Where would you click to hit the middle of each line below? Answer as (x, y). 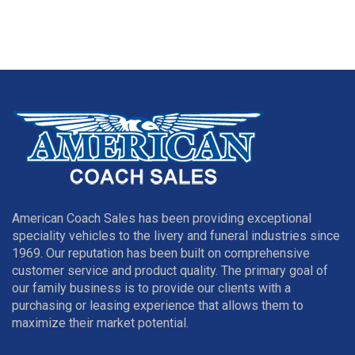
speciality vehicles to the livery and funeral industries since (176, 236)
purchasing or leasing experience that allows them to (158, 305)
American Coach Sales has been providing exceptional (162, 218)
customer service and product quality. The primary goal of (170, 271)
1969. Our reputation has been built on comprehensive (161, 253)
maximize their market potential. (100, 323)
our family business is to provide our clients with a (151, 288)
